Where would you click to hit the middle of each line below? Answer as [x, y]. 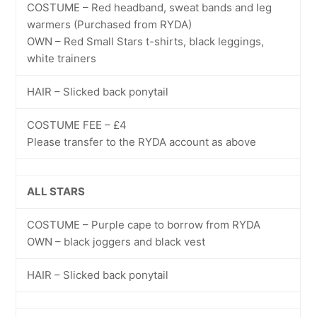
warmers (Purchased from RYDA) [110, 24]
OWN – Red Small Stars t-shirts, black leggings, [146, 41]
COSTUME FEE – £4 [77, 125]
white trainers [62, 58]
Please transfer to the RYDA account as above [142, 142]
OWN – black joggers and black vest [116, 242]
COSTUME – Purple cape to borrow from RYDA [144, 225]
